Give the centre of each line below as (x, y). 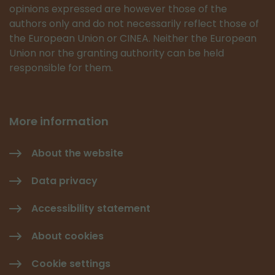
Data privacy (64, 181)
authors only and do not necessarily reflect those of (134, 24)
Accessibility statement (91, 208)
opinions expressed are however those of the (118, 9)
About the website (77, 153)
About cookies (68, 236)
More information (59, 121)
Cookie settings (71, 264)
